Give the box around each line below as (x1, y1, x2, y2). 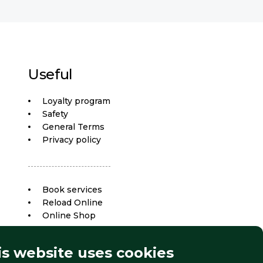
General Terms (42, 122, 105, 133)
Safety (42, 109, 69, 120)
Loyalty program (42, 96, 111, 107)
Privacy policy (42, 134, 102, 146)
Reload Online (42, 197, 103, 208)
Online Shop (42, 210, 96, 221)
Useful (28, 66, 73, 83)
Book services (42, 184, 103, 195)
